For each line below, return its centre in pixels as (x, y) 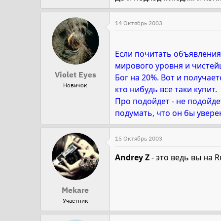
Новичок (75, 85)
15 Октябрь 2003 (139, 138)
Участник (75, 200)
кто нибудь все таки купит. (166, 89)
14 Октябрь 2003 (139, 23)
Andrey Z (132, 158)
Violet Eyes (75, 74)
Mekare (75, 190)
